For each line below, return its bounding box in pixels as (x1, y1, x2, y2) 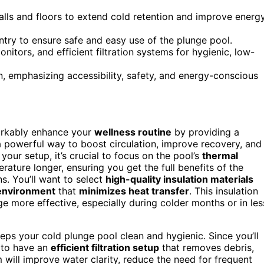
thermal (202, 149, 238, 161)
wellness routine (94, 126, 171, 138)
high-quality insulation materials (105, 173, 253, 185)
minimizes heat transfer (79, 184, 189, 197)
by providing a (171, 126, 239, 138)
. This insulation (189, 184, 258, 197)
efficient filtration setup (51, 241, 159, 253)
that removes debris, (159, 241, 254, 253)
